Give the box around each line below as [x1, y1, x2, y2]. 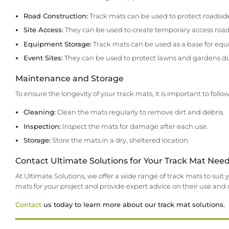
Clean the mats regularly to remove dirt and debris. [56, 108, 225, 117]
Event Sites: [24, 54, 63, 62]
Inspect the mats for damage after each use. [61, 122, 209, 130]
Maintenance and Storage [15, 73, 124, 83]
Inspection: [24, 122, 61, 130]
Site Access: [24, 26, 64, 34]
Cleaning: [24, 108, 56, 117]
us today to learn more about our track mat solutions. [41, 200, 225, 209]
